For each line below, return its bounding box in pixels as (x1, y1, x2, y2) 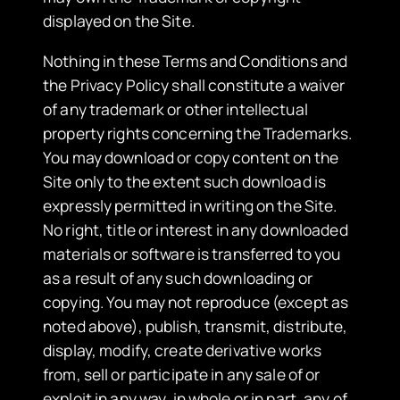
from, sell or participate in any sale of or (43, 362, 321, 385)
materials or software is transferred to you (43, 242, 341, 264)
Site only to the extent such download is (43, 170, 326, 192)
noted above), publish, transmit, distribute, (43, 314, 348, 337)
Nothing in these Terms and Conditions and (43, 49, 348, 71)
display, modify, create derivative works (43, 338, 321, 361)
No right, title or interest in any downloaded (43, 218, 348, 240)
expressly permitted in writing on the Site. (43, 194, 337, 216)
